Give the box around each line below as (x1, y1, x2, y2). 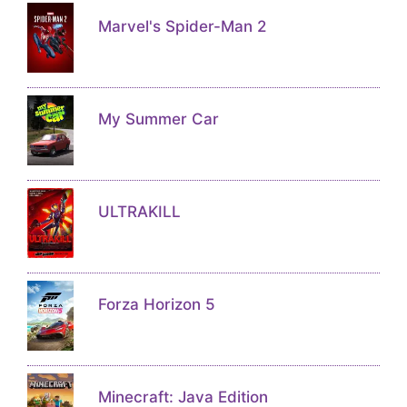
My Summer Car (97, 110, 219, 128)
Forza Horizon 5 (97, 295, 215, 313)
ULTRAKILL (97, 203, 181, 221)
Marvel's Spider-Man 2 (97, 17, 266, 35)
